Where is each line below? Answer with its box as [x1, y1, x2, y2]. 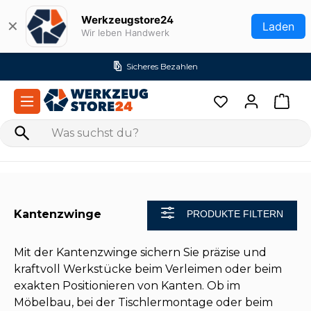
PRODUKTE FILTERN [187, 208, 283, 220]
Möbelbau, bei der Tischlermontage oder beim [14, 296, 273, 310]
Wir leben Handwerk [81, 27, 169, 38]
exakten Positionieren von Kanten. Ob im [14, 279, 240, 293]
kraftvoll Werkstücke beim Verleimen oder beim [14, 262, 282, 276]
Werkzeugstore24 [81, 13, 174, 26]
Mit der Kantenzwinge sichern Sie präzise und [14, 246, 267, 260]
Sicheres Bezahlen [126, 61, 198, 72]
